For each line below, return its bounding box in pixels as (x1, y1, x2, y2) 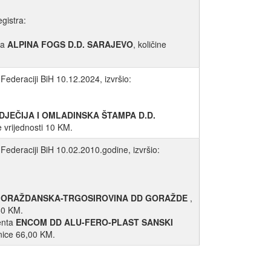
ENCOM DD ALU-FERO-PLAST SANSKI (16, 216, 173, 229)
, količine (133, 38, 166, 51)
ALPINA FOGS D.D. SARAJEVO (7, 38, 133, 51)
